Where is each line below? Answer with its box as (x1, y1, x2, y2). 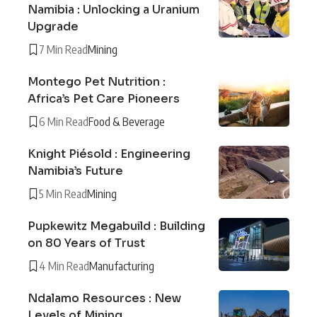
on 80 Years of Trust (28, 235, 145, 250)
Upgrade (28, 18, 79, 34)
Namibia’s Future (28, 163, 123, 178)
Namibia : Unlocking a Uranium (28, 1, 200, 17)
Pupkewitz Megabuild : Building (28, 218, 205, 234)
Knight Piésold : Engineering (28, 146, 190, 161)
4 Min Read (39, 258, 89, 273)
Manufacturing (89, 258, 154, 273)
